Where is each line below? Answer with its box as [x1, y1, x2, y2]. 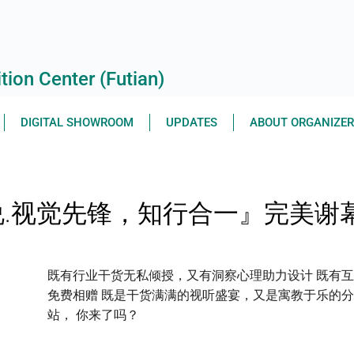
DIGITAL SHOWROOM [21, 115, 134, 130]
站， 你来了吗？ [47, 307, 139, 323]
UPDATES [166, 115, 217, 130]
